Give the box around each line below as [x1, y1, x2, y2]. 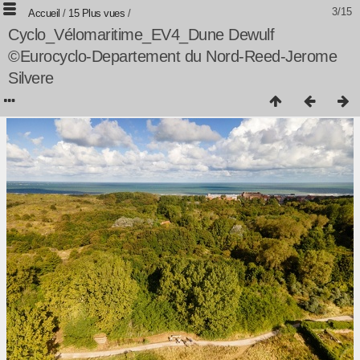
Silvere [8, 69, 54, 87]
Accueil [28, 7, 60, 19]
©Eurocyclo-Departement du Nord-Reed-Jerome [8, 47, 337, 65]
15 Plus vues [68, 7, 125, 19]
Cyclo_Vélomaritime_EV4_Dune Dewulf [8, 26, 274, 43]
